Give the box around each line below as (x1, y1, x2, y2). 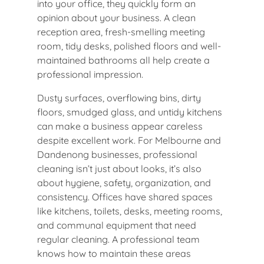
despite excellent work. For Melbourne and (37, 134, 221, 146)
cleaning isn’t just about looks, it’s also (37, 162, 202, 174)
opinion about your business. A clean (37, 11, 196, 24)
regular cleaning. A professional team (37, 233, 200, 245)
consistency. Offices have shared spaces (37, 190, 213, 203)
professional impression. (37, 68, 143, 80)
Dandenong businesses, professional (37, 148, 197, 160)
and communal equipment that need (37, 219, 196, 231)
